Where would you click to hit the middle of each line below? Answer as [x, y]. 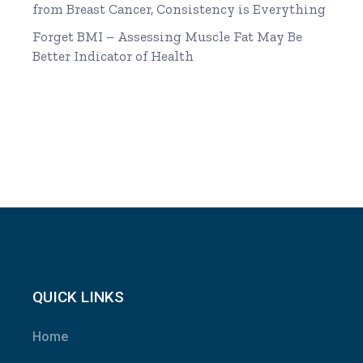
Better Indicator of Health [113, 56]
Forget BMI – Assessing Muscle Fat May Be [168, 37]
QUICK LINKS [79, 297]
